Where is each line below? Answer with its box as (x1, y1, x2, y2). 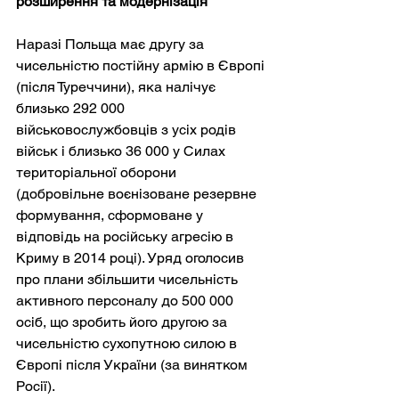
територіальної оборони (16, 163, 180, 181)
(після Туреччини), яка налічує (16, 77, 219, 95)
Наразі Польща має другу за (16, 35, 208, 53)
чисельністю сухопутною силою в (16, 334, 240, 352)
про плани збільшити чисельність (16, 270, 241, 288)
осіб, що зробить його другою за (16, 313, 231, 330)
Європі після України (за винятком (16, 355, 251, 373)
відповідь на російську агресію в (16, 227, 237, 245)
